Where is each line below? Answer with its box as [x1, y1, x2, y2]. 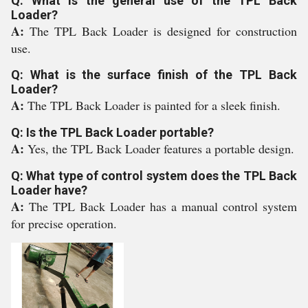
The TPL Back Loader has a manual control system [29, 198, 297, 214]
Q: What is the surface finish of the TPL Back [11, 67, 297, 82]
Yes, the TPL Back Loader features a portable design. [27, 140, 294, 157]
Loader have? [11, 183, 87, 197]
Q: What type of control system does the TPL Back [11, 168, 297, 183]
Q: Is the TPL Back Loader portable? [11, 125, 214, 140]
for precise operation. [11, 215, 117, 232]
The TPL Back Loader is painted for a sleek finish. [27, 97, 280, 113]
